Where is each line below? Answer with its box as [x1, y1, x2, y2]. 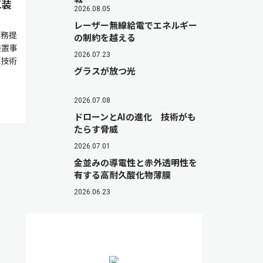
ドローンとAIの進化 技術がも [74, 110, 196, 123]
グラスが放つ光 [74, 65, 136, 77]
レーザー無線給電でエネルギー [74, 19, 197, 31]
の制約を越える [74, 31, 136, 43]
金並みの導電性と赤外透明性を [74, 156, 197, 168]
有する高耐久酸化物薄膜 [74, 168, 171, 181]
